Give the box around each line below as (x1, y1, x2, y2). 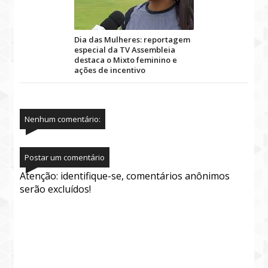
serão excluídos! (20, 182, 92, 196)
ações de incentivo (74, 65, 145, 75)
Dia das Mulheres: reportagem (74, 34, 190, 45)
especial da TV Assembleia (74, 44, 175, 55)
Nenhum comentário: (25, 114, 101, 124)
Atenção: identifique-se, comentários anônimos (20, 169, 230, 182)
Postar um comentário (25, 152, 105, 163)
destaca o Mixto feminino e (74, 54, 177, 65)
